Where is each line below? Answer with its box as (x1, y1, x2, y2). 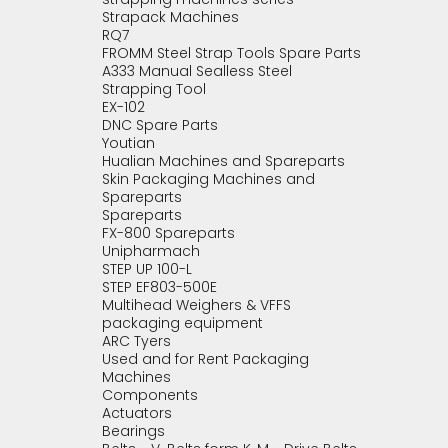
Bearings (102, 421, 165, 441)
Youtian (102, 133, 155, 153)
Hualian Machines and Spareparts (102, 151, 345, 171)
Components (102, 385, 198, 405)
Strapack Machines (102, 7, 239, 27)
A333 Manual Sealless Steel (102, 61, 292, 81)
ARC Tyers (102, 331, 171, 351)
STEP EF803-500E (102, 277, 217, 297)
